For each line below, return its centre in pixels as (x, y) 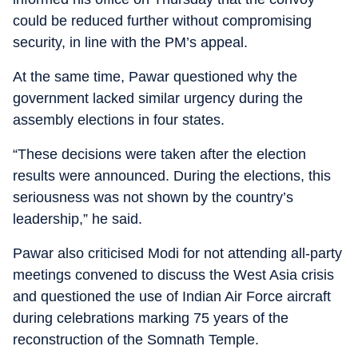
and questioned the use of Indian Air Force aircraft (172, 296)
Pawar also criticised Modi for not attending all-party (177, 253)
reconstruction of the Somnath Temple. (136, 340)
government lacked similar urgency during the (158, 98)
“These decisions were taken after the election (159, 154)
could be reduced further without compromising (162, 21)
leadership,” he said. (78, 219)
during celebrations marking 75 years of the (151, 318)
